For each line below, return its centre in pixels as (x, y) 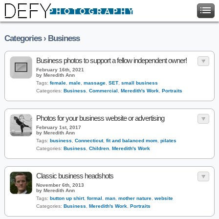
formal (95, 198)
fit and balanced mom (132, 141)
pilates (168, 141)
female (58, 83)
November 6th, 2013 (60, 185)
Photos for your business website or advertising (100, 118)
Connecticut (89, 141)
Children (99, 148)
